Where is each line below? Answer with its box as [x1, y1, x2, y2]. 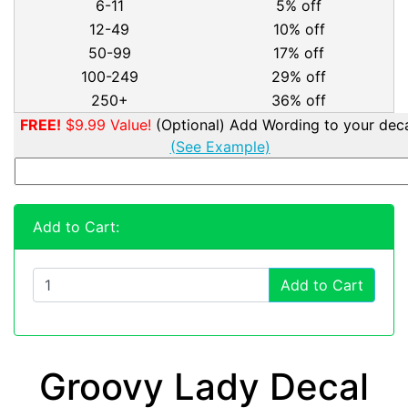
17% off [273, 44, 324, 63]
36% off [271, 91, 326, 110]
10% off [272, 20, 325, 39]
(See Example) [169, 138, 270, 157]
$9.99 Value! [61, 116, 151, 135]
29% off [271, 67, 326, 87]
